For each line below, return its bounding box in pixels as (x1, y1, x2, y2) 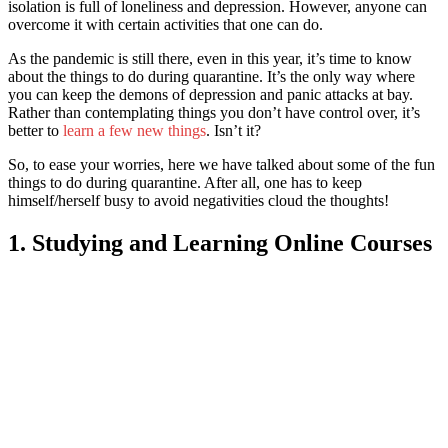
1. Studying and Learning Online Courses (8, 229, 432, 256)
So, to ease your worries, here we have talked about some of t (8, 155, 395, 173)
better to (8, 121, 63, 139)
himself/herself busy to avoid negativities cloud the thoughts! (8, 191, 389, 209)
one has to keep (260, 173, 362, 191)
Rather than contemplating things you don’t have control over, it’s (8, 103, 420, 121)
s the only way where (280, 67, 415, 85)
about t (8, 67, 51, 85)
